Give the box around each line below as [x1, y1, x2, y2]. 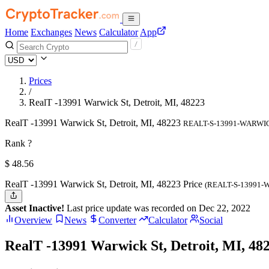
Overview [14, 215, 52, 226]
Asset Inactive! [5, 203, 64, 214]
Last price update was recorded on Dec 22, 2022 [64, 203, 250, 214]
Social [199, 215, 223, 226]
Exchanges [31, 27, 72, 37]
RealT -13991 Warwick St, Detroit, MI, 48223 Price [5, 179, 205, 189]
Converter [98, 215, 136, 226]
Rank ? [5, 138, 32, 148]
